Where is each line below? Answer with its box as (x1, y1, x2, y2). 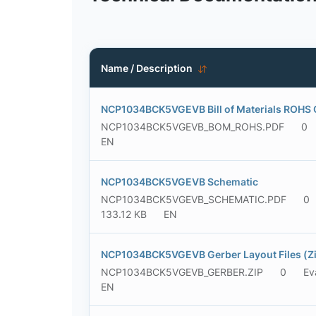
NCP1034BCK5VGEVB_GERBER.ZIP (101, 266, 263, 278)
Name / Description (101, 61, 193, 74)
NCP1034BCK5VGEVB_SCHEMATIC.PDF (101, 193, 286, 205)
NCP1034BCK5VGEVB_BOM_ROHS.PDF (101, 121, 284, 133)
